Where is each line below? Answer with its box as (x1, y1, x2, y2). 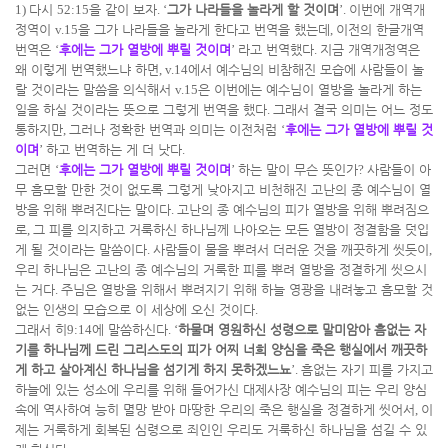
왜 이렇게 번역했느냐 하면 (15, 62, 159, 77)
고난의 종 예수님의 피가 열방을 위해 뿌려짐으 (177, 202, 429, 217)
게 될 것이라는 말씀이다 (15, 242, 147, 257)
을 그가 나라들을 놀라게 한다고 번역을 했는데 (78, 22, 330, 37)
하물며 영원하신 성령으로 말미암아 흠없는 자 (178, 322, 426, 337)
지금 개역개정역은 (320, 42, 420, 57)
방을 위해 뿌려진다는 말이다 (15, 202, 171, 217)
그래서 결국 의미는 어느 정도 (273, 102, 433, 117)
